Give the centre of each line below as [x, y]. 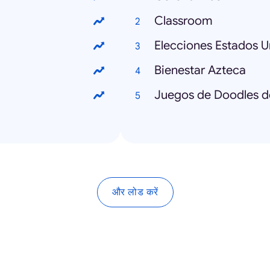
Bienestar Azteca [200, 70]
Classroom [184, 21]
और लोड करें [135, 192]
